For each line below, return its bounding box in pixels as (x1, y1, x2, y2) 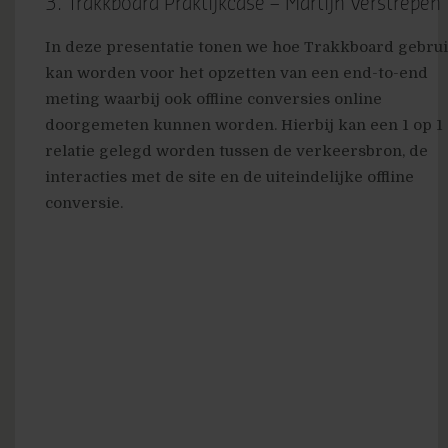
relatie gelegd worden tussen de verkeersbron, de (45, 142, 428, 161)
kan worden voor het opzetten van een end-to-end (45, 64, 428, 83)
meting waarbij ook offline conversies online (45, 90, 382, 109)
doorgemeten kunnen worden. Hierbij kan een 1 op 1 (45, 116, 443, 135)
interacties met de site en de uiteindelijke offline (45, 168, 414, 187)
